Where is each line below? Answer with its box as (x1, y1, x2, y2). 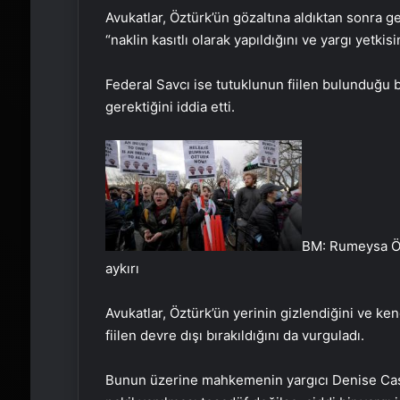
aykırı (104, 259, 139, 277)
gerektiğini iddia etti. (104, 98, 235, 115)
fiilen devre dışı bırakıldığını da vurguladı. (104, 326, 364, 344)
